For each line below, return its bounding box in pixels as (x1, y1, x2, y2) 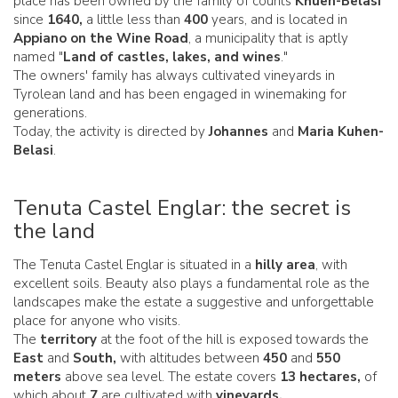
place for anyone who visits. (13, 312, 180, 330)
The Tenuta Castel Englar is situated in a (13, 256, 255, 274)
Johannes (209, 123, 268, 140)
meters (13, 368, 61, 386)
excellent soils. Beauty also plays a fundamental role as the (13, 275, 370, 292)
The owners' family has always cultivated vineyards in (13, 67, 335, 84)
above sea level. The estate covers (61, 368, 280, 386)
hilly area (255, 256, 315, 274)
